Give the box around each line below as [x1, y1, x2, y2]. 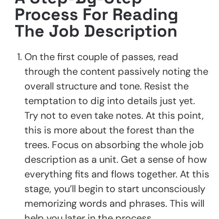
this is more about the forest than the [24, 123, 194, 136]
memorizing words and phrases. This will [24, 197, 204, 210]
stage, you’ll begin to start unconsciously [24, 182, 205, 195]
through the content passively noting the [24, 65, 208, 78]
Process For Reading [15, 3, 178, 25]
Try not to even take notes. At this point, [24, 109, 204, 122]
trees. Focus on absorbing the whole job [24, 138, 204, 151]
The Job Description [15, 20, 177, 42]
